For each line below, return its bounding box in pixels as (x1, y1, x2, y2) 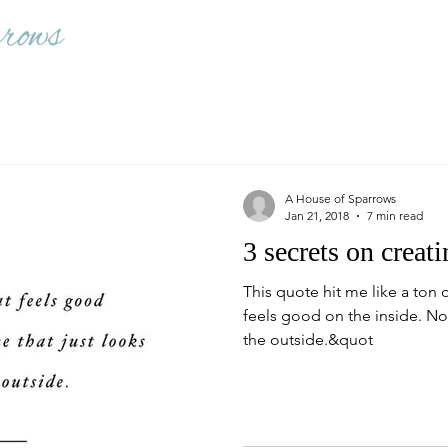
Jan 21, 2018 (285, 208, 349, 223)
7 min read (367, 208, 423, 223)
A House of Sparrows (285, 191, 396, 206)
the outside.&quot (243, 330, 373, 349)
